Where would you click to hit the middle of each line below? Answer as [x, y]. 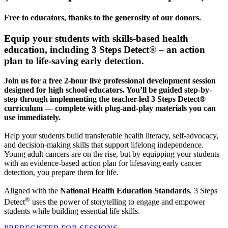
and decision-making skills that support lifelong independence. [104, 145]
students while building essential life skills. [72, 211]
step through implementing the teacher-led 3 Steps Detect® [105, 99]
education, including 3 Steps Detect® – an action [105, 49]
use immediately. [32, 117]
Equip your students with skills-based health [96, 38]
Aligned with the [32, 190]
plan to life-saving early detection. [74, 61]
